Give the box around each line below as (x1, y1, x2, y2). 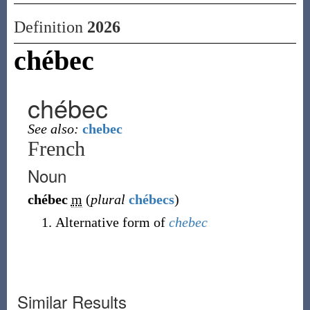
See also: (27, 121, 79, 136)
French (27, 137, 85, 160)
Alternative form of (55, 215, 169, 230)
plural (90, 192, 125, 207)
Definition (13, 18, 87, 36)
